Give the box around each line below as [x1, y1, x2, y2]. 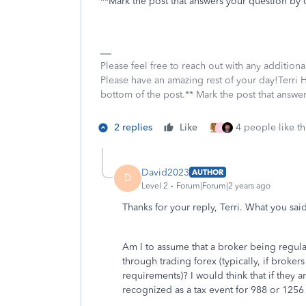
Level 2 [141, 180, 168, 191]
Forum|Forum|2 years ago [176, 180, 270, 191]
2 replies [114, 122, 152, 133]
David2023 [141, 166, 189, 178]
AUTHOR [192, 167, 223, 177]
